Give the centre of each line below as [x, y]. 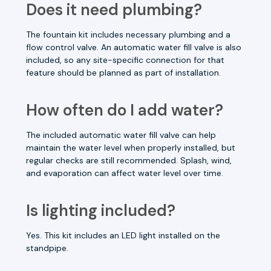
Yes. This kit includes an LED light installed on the [123, 235]
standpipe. [47, 248]
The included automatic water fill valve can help [121, 135]
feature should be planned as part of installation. [123, 72]
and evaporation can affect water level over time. [125, 173]
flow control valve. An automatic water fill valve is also [134, 47]
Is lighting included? [101, 210]
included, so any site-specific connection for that [125, 60]
